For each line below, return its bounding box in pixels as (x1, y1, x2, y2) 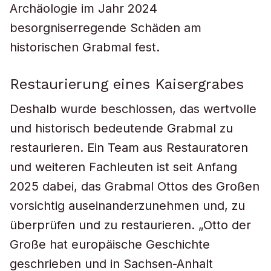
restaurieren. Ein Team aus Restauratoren (10, 140, 248, 155)
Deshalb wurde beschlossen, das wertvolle (10, 102, 256, 116)
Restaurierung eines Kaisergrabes (10, 76, 244, 93)
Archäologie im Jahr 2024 (10, 1, 157, 16)
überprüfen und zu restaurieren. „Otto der (10, 218, 251, 232)
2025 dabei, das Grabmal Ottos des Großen (10, 179, 260, 194)
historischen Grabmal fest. (10, 40, 160, 54)
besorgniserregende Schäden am (10, 21, 201, 35)
